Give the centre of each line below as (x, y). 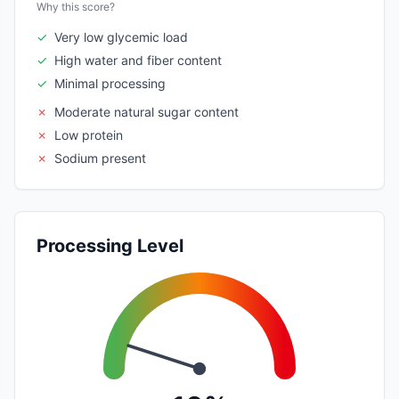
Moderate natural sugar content (147, 111)
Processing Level (110, 245)
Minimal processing (110, 83)
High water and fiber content (138, 60)
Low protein (89, 134)
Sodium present (100, 158)
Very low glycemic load (121, 37)
